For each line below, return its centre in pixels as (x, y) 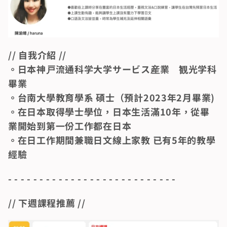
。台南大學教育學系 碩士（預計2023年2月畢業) (111, 98)
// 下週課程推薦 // (47, 203)
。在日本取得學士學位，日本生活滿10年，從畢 (109, 112)
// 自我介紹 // (37, 55)
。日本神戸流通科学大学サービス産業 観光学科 (112, 69)
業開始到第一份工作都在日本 (70, 126)
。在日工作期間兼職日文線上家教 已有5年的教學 (112, 140)
